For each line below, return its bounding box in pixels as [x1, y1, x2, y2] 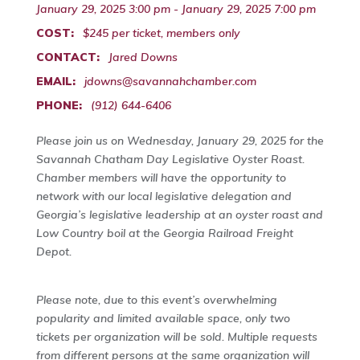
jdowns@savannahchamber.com [84, 74, 256, 89]
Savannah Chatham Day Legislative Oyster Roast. [35, 152, 305, 167]
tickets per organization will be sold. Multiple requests [35, 329, 317, 345]
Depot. [35, 244, 72, 260]
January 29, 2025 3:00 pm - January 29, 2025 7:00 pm [35, 2, 316, 17]
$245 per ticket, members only [82, 26, 240, 41]
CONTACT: [35, 50, 100, 65]
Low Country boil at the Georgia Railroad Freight [35, 226, 293, 241]
